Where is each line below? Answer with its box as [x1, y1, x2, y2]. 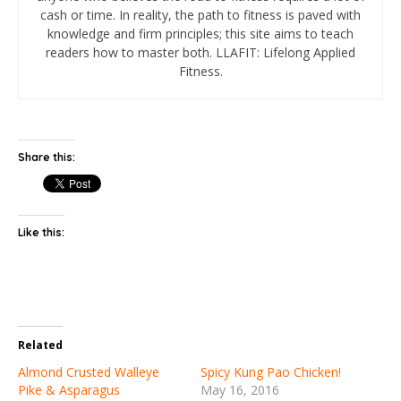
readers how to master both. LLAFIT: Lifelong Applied [46, 43, 355, 61]
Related [18, 337, 63, 353]
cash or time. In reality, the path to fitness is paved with [40, 5, 361, 23]
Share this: [18, 149, 75, 164]
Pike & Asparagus [18, 380, 120, 398]
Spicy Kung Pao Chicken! [200, 363, 341, 380]
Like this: [18, 225, 64, 239]
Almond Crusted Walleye [18, 363, 159, 380]
